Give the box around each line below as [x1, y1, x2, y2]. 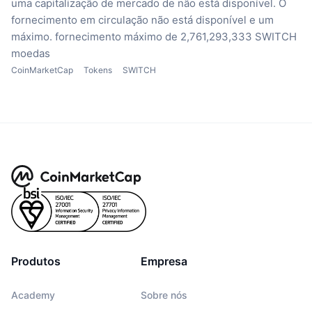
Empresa [140, 254, 187, 269]
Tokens [84, 65, 112, 76]
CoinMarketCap [11, 65, 73, 76]
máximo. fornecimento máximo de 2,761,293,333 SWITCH [11, 30, 297, 44]
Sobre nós [140, 289, 187, 302]
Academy [11, 289, 55, 302]
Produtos [11, 254, 61, 269]
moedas [11, 47, 50, 61]
